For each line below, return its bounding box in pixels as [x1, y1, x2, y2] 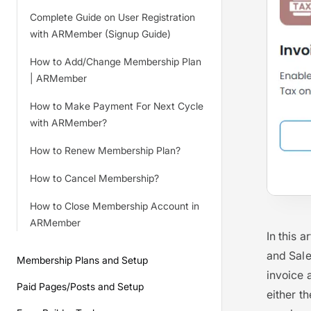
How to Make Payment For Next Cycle [30, 100, 203, 112]
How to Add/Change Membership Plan [30, 56, 201, 67]
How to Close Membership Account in [30, 200, 199, 212]
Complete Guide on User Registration [30, 11, 195, 23]
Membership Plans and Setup [17, 254, 148, 266]
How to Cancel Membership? [30, 172, 159, 184]
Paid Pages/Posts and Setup [17, 280, 144, 292]
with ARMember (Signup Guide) [30, 28, 171, 40]
